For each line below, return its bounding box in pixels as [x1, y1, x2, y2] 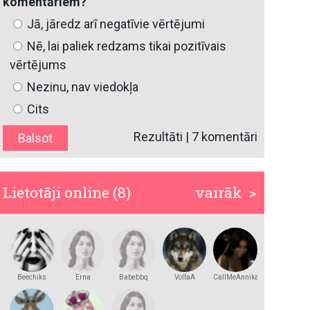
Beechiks [17, 273, 46, 281]
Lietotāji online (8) [3, 183, 131, 203]
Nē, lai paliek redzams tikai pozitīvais [24, 39, 227, 54]
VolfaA [174, 273, 195, 281]
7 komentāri [192, 129, 257, 145]
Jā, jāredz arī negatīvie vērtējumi [24, 17, 206, 32]
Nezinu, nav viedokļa [24, 80, 139, 95]
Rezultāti [134, 129, 183, 145]
